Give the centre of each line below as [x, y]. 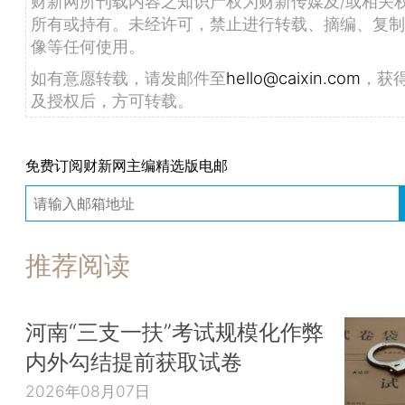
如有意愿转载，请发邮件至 [128, 77]
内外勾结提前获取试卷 [134, 362]
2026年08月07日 [88, 391]
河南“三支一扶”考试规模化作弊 [174, 332]
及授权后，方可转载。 [112, 100]
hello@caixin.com [293, 77]
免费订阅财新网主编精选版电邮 [127, 165]
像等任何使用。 [88, 46]
